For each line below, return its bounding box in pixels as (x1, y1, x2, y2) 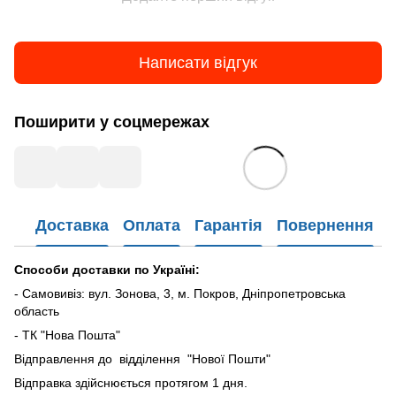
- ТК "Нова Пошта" (14, 328, 120, 343)
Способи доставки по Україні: (14, 263, 200, 278)
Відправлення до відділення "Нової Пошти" (14, 352, 274, 367)
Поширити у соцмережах (14, 113, 209, 132)
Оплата (123, 216, 180, 234)
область (14, 304, 59, 319)
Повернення (277, 216, 374, 234)
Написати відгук (139, 53, 257, 72)
